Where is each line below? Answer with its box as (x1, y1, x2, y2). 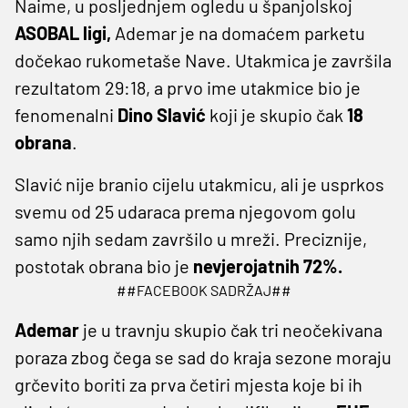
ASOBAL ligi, (15, 21, 111, 44)
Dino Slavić (117, 103, 206, 126)
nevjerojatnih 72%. (193, 254, 342, 277)
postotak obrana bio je (15, 254, 193, 277)
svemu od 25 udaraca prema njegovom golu (15, 199, 356, 222)
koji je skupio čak (206, 103, 347, 126)
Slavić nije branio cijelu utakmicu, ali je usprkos (15, 172, 384, 195)
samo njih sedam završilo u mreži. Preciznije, (15, 227, 367, 250)
